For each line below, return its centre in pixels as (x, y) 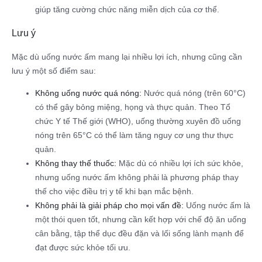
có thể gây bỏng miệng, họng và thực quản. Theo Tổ (133, 107)
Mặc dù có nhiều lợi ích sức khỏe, (180, 163)
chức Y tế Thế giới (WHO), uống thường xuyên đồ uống (138, 121)
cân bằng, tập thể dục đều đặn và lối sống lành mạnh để (139, 233)
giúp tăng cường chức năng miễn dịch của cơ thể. (127, 9)
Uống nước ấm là (217, 205)
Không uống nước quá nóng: (88, 93)
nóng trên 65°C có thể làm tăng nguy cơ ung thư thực (134, 135)
